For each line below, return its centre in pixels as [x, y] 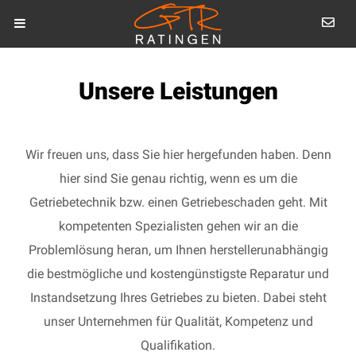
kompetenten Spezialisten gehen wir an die [178, 226]
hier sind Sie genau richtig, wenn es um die [178, 178]
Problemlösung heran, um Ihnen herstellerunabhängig [178, 250]
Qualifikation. [178, 345]
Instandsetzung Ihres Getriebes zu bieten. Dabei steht [178, 298]
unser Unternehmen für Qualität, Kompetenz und [178, 321]
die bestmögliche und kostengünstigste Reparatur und [178, 274]
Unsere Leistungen [178, 91]
